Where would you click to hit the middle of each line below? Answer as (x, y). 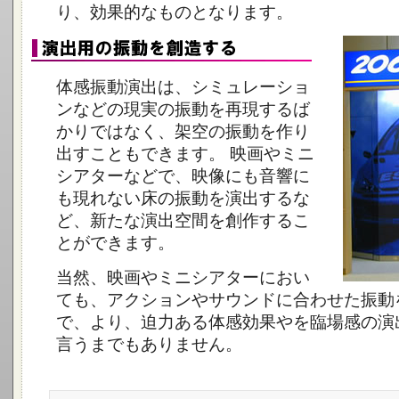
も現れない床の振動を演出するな (183, 198)
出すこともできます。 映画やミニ (185, 154)
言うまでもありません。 (149, 344)
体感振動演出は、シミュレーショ (183, 87)
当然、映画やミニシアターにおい (183, 277)
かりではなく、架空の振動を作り (183, 131)
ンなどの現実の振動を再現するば (183, 109)
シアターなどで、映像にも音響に (183, 176)
